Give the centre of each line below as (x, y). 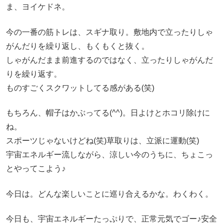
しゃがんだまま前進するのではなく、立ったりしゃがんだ (110, 60)
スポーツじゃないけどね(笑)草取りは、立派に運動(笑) (103, 141)
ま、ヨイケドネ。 (38, 7)
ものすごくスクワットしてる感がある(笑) (80, 88)
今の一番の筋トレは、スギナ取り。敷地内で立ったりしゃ (110, 32)
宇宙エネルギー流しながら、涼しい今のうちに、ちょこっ (110, 155)
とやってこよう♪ (36, 169)
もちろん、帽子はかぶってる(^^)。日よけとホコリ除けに (108, 113)
